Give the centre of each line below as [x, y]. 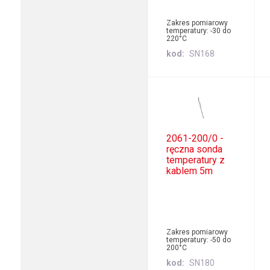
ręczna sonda [195, 149]
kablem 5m [190, 171]
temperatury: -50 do [199, 240]
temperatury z [196, 160]
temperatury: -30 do [199, 30]
